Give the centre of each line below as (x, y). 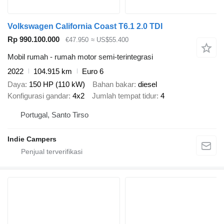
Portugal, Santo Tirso (54, 114)
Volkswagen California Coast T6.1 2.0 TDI (85, 26)
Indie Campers (32, 139)
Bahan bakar (113, 84)
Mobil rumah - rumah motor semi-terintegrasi (80, 56)
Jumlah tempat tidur (124, 96)
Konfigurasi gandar (38, 96)
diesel (147, 84)
